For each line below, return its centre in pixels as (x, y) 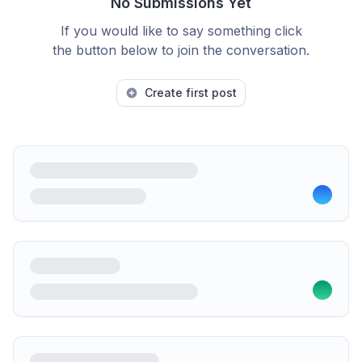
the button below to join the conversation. (181, 50)
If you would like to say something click (181, 31)
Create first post (191, 93)
